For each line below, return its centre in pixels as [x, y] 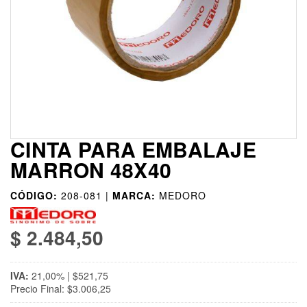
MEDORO [183, 196]
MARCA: [134, 196]
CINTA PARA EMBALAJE [133, 149]
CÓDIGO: [34, 196]
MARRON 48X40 [91, 170]
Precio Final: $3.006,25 [61, 289]
